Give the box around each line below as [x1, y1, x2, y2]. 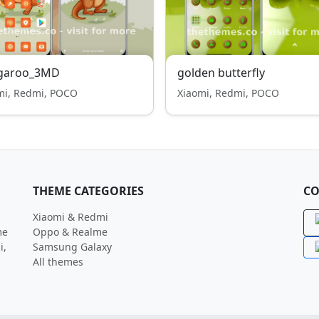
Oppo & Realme [33, 225, 108, 239]
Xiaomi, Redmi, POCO [177, 86, 279, 100]
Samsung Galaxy [33, 240, 112, 253]
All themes [33, 255, 83, 268]
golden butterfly [177, 65, 265, 80]
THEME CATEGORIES [33, 183, 144, 199]
